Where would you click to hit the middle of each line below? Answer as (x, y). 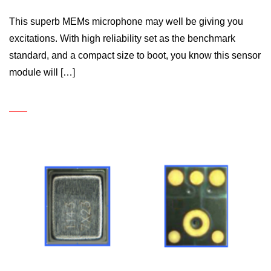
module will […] (42, 72)
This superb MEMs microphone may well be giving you (126, 21)
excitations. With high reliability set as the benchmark (122, 38)
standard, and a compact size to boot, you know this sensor (135, 55)
